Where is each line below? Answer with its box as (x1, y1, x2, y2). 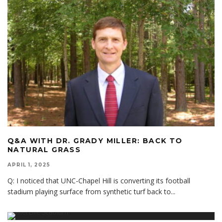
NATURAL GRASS (7, 145, 81, 155)
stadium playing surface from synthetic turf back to (7, 187, 171, 197)
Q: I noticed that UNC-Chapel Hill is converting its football (7, 176, 190, 186)
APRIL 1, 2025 (7, 162, 50, 168)
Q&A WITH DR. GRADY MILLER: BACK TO (7, 136, 183, 146)
